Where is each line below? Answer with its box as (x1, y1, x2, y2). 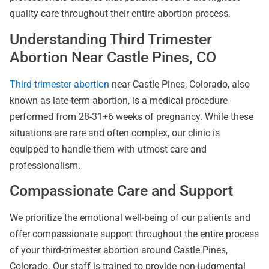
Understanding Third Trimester (10, 30, 212, 48)
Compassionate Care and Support (10, 182, 233, 200)
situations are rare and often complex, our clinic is (10, 127, 220, 139)
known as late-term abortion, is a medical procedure (10, 94, 228, 106)
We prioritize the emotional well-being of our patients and (10, 212, 250, 224)
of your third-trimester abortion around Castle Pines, (10, 244, 228, 256)
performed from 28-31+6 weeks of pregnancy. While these (10, 110, 253, 122)
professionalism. (10, 159, 80, 171)
